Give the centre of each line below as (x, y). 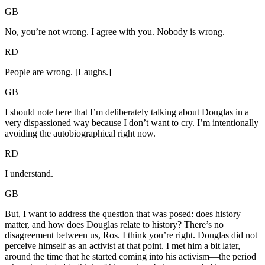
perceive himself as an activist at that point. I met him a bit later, (122, 246)
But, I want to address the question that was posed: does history (123, 214)
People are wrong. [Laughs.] (58, 72)
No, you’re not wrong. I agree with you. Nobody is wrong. (115, 32)
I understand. (29, 174)
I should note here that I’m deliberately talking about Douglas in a (127, 112)
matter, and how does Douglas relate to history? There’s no (114, 225)
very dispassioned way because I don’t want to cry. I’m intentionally (132, 123)
